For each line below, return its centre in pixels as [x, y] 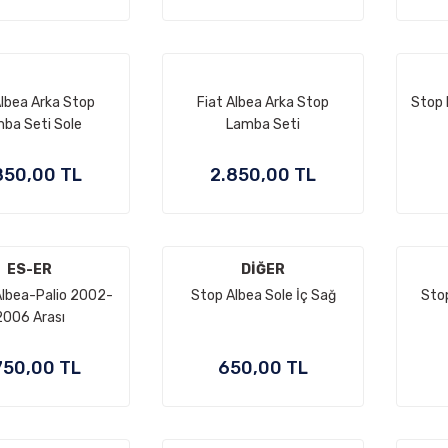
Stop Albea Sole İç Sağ [263, 295]
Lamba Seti [263, 124]
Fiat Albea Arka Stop [263, 102]
